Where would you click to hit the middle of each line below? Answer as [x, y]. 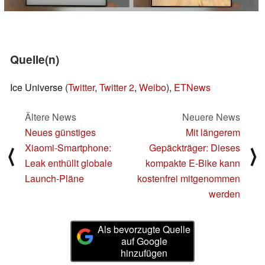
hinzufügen [144, 253]
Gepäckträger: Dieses [195, 148]
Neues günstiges [60, 132]
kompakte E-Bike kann [193, 163]
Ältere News [51, 117]
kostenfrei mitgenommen [189, 179]
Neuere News [211, 117]
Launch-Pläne [54, 179]
